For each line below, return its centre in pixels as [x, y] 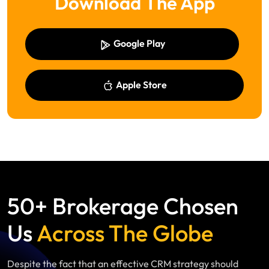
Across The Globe [125, 233]
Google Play [138, 44]
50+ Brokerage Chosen [123, 206]
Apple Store [141, 84]
